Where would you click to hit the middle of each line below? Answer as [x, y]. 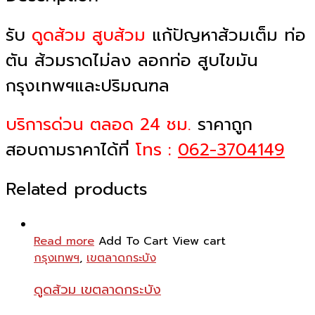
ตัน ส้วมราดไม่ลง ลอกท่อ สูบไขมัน [132, 60]
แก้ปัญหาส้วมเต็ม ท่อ [226, 35]
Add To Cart [133, 242]
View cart [199, 242]
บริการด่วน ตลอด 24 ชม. [98, 125]
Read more [64, 242]
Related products [77, 189]
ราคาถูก [222, 125]
